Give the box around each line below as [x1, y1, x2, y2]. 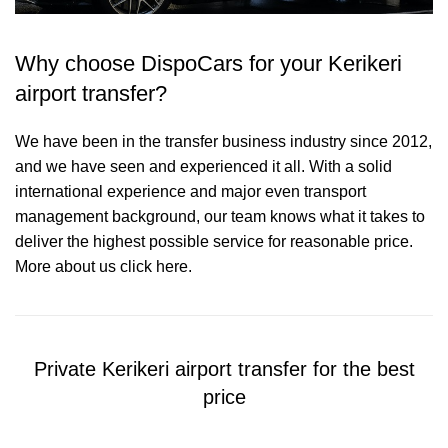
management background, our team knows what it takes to [15, 208, 425, 226]
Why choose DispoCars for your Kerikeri [15, 51, 402, 77]
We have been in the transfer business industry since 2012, [15, 133, 432, 151]
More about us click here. [15, 258, 192, 276]
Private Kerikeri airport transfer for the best [33, 358, 415, 381]
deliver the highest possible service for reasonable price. [15, 233, 413, 251]
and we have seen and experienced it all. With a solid [15, 158, 392, 176]
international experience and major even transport [15, 183, 366, 201]
